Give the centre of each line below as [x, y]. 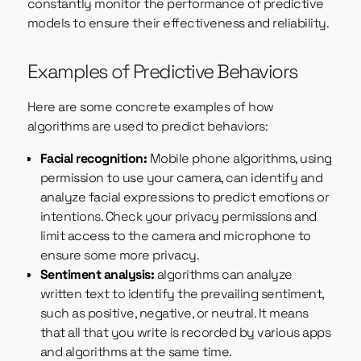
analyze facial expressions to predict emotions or [185, 197]
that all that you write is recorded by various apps [185, 333]
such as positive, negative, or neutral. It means [174, 313]
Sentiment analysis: [97, 275]
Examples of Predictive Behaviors [162, 72]
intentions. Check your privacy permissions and [178, 217]
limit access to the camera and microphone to [175, 236]
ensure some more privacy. [120, 255]
